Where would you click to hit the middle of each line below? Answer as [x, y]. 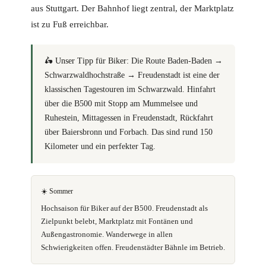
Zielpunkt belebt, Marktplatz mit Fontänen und [117, 221]
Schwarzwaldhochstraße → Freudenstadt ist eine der [132, 75]
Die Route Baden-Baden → [176, 61]
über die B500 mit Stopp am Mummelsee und [121, 104]
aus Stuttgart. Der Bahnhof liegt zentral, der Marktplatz [132, 9]
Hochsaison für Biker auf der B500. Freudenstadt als [124, 208]
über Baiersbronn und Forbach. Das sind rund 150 [129, 132]
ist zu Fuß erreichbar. [70, 25]
